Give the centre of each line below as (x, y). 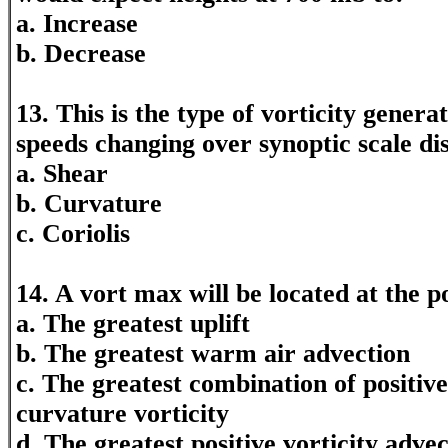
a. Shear (62, 173)
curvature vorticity (122, 413)
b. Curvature (89, 203)
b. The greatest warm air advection (213, 353)
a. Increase (77, 23)
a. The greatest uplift (133, 323)
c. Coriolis (73, 233)
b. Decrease (81, 53)
